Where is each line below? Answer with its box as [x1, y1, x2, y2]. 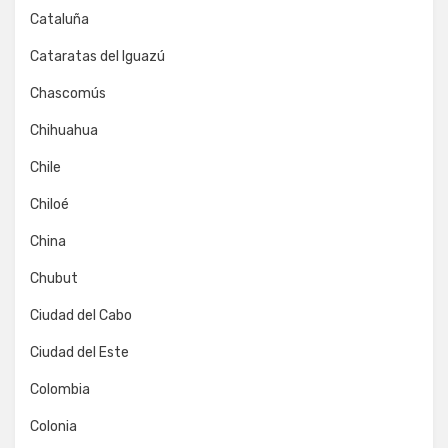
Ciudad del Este [30, 344, 129, 361]
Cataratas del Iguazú [30, 48, 165, 65]
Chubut [30, 270, 78, 287]
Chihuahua [30, 122, 98, 139]
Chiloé [30, 196, 69, 213]
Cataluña [30, 11, 89, 28]
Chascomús [30, 85, 106, 102]
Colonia [30, 418, 77, 435]
